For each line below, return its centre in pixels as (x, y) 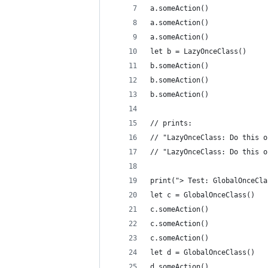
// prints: (171, 123)
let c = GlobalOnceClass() (202, 195)
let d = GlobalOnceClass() (202, 252)
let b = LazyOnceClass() (198, 51)
